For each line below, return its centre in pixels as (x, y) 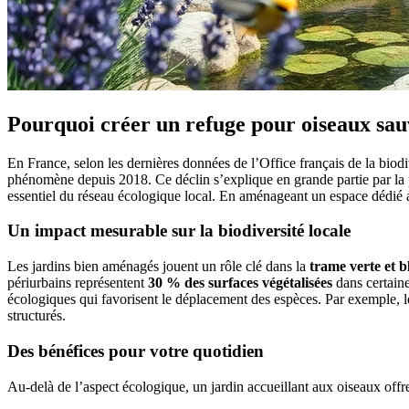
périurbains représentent (78, 283)
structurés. (37, 316)
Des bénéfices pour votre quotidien (136, 351)
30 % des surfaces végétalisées (240, 283)
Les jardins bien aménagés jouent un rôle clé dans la (158, 267)
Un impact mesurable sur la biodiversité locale (179, 231)
